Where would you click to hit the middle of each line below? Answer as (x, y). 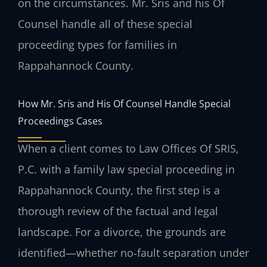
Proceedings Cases (60, 121)
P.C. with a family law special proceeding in (126, 170)
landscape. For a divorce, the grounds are (122, 232)
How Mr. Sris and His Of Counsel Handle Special (124, 104)
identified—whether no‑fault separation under (133, 253)
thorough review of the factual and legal (118, 211)
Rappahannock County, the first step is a (119, 190)
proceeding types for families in (97, 44)
